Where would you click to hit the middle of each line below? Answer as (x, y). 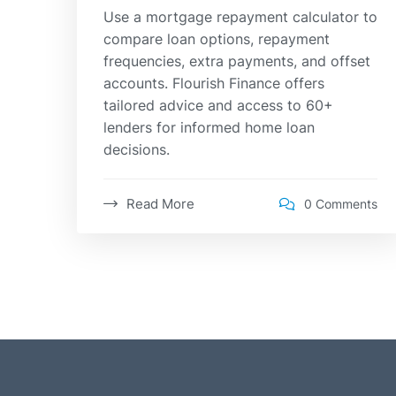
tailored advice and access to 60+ (218, 105)
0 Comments (341, 204)
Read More (160, 203)
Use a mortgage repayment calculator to (240, 16)
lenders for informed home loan (209, 127)
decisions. (137, 149)
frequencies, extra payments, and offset (237, 61)
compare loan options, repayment (217, 38)
